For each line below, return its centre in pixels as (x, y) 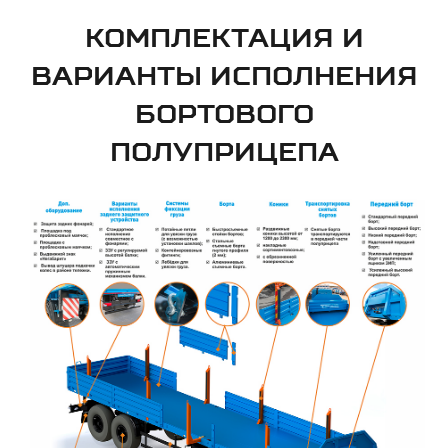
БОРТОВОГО (224, 113)
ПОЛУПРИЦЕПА (224, 151)
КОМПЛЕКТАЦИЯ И (224, 37)
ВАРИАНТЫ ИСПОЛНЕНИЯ (224, 75)
